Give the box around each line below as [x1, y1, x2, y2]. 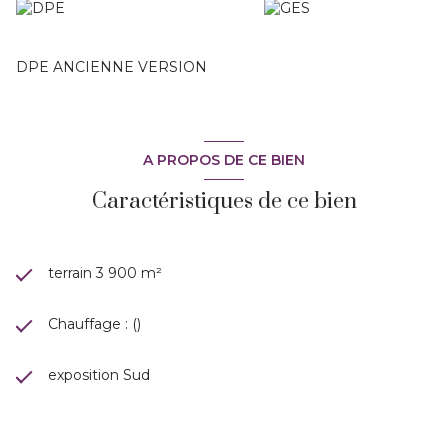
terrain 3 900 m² [48, 263, 162, 282]
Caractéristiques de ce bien [91, 187, 357, 215]
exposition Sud [48, 365, 150, 384]
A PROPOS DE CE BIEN [143, 150, 305, 169]
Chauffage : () [48, 314, 141, 333]
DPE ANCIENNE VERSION [16, 58, 207, 77]
